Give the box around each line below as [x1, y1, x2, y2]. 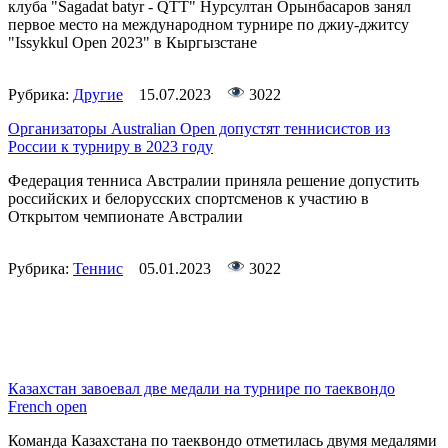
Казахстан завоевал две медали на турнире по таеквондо [8, 380, 395, 398]
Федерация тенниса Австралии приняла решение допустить [8, 172, 419, 190]
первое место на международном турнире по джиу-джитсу [8, 16, 409, 34]
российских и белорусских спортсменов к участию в [8, 190, 369, 208]
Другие [73, 86, 123, 104]
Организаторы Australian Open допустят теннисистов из [8, 120, 390, 138]
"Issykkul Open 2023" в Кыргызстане [8, 34, 257, 52]
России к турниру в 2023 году [8, 138, 213, 156]
